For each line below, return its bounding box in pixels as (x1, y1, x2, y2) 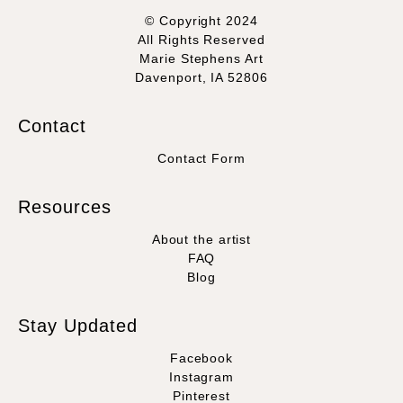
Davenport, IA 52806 (135, 70, 268, 85)
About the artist (151, 232, 252, 247)
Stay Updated (18, 316, 138, 336)
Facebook (169, 351, 234, 366)
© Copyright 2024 (145, 13, 258, 29)
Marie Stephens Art (139, 51, 264, 67)
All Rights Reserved (138, 32, 265, 48)
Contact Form (157, 151, 246, 166)
